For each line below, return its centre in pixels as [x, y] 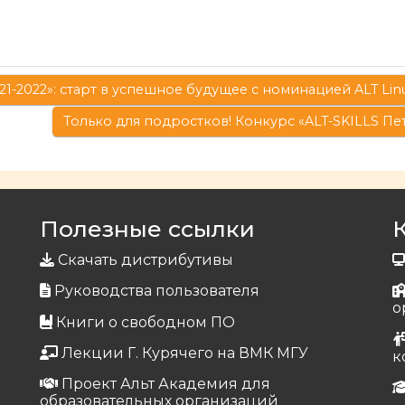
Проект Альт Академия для [165, 383]
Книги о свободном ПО [145, 322]
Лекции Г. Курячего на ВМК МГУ [184, 353]
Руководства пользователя [156, 291]
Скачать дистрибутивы [145, 260]
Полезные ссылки [147, 229]
